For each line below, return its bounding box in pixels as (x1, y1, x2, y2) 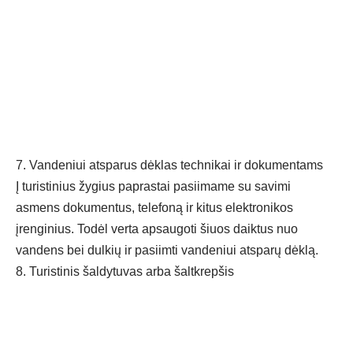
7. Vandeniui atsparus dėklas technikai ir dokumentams (16, 158, 323, 173)
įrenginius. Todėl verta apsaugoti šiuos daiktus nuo (16, 222, 298, 236)
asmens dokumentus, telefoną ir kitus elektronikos (16, 201, 293, 215)
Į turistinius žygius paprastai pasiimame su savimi (16, 180, 291, 194)
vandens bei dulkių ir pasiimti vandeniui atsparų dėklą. (16, 243, 318, 258)
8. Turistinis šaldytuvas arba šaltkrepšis (16, 265, 234, 279)
